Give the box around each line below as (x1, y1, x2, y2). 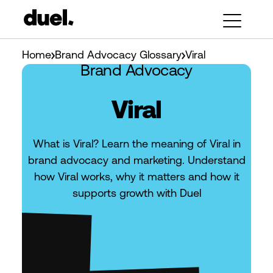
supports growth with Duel (72, 188, 201, 200)
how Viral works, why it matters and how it (34, 172, 239, 183)
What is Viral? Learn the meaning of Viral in (32, 139, 241, 151)
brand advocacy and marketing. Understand (27, 155, 246, 167)
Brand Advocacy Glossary (55, 50, 182, 62)
